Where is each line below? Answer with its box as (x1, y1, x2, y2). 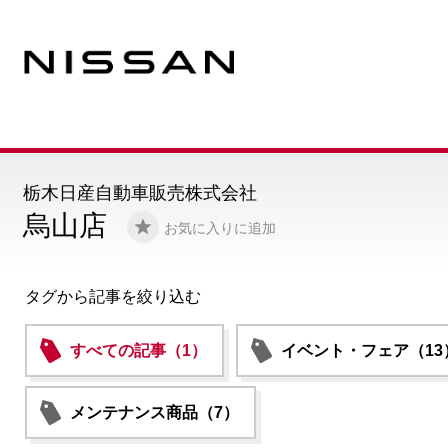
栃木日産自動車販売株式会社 (23, 183, 257, 203)
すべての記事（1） (70, 342, 208, 359)
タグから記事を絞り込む (25, 288, 202, 305)
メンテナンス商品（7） (70, 404, 240, 421)
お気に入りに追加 (164, 220, 276, 236)
